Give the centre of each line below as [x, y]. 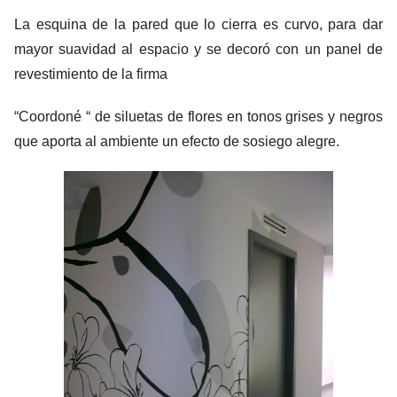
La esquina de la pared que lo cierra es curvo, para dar [198, 25]
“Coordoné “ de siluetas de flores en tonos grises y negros [198, 117]
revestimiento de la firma [91, 74]
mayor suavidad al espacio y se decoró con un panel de [198, 50]
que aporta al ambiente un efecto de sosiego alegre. [177, 142]
